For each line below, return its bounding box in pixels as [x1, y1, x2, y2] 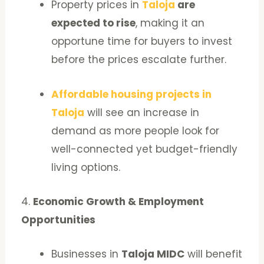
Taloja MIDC [121, 246, 185, 261]
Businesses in [51, 246, 122, 261]
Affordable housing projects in [51, 87, 212, 101]
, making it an [136, 16, 205, 31]
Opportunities [21, 212, 96, 227]
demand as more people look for [51, 123, 220, 138]
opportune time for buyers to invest [51, 34, 233, 49]
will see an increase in [84, 105, 200, 120]
